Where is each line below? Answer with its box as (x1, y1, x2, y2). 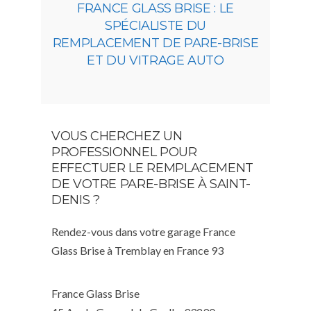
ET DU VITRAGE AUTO (87, 53, 224, 69)
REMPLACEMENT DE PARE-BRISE (52, 35, 259, 51)
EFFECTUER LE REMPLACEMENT (51, 160, 254, 176)
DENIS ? (51, 192, 100, 208)
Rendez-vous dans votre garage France (51, 225, 235, 239)
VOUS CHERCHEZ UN (51, 128, 183, 144)
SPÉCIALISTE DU (105, 18, 206, 34)
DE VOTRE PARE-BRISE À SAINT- (51, 176, 251, 192)
